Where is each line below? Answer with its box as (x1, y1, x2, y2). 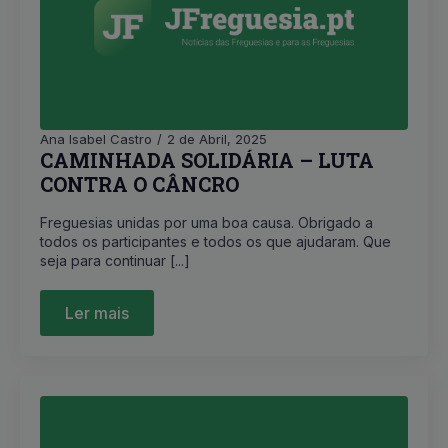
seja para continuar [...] (40, 252, 190, 269)
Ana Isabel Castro (40, 131, 152, 147)
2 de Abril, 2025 (167, 131, 267, 147)
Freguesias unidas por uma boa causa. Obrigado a (40, 214, 373, 231)
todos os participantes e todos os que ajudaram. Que (40, 233, 391, 250)
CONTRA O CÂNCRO (40, 171, 239, 197)
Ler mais (65, 303, 129, 323)
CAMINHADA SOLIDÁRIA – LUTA (40, 147, 374, 173)
